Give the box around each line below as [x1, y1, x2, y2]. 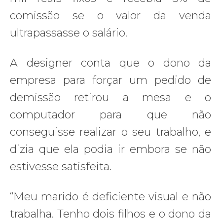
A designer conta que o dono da [10, 56, 211, 70]
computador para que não [10, 108, 211, 121]
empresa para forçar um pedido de [10, 73, 211, 87]
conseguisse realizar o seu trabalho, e [10, 125, 211, 139]
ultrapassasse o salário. [10, 26, 127, 39]
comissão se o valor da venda [10, 8, 211, 22]
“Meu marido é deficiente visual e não [10, 189, 211, 203]
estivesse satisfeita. [10, 159, 111, 173]
